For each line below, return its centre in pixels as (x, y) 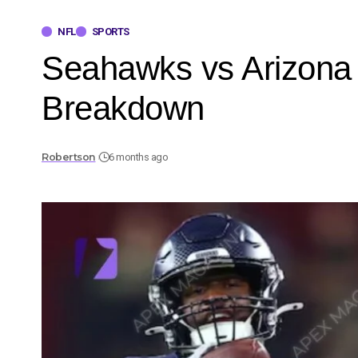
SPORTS (110, 31)
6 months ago (139, 157)
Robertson (69, 157)
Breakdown (123, 108)
